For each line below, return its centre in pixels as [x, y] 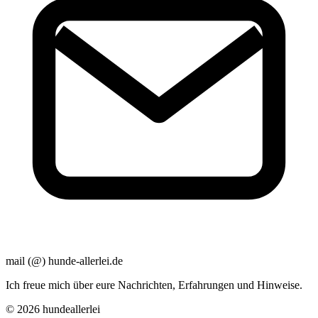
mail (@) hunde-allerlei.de [64, 261]
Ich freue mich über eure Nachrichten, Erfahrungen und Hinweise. [154, 285]
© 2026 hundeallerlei [53, 309]
